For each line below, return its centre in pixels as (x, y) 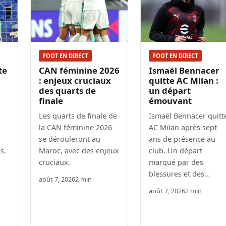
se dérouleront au (70, 139)
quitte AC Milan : (184, 80)
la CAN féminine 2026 (75, 127)
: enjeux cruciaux (75, 80)
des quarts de (67, 90)
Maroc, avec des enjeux (79, 150)
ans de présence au (182, 139)
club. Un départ (176, 150)
